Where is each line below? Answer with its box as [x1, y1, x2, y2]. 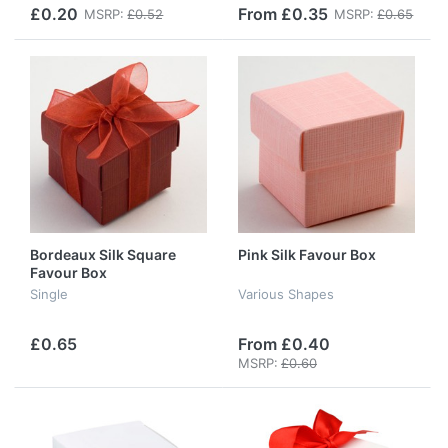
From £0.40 [238, 334, 330, 355]
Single [30, 286, 68, 303]
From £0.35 [238, 3, 328, 24]
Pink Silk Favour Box [238, 245, 376, 263]
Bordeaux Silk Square [30, 245, 176, 263]
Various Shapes [238, 286, 334, 303]
